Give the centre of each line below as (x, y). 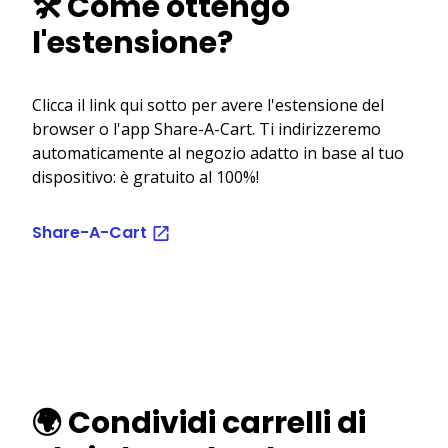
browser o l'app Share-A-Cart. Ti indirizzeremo (206, 128)
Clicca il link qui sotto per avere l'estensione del (208, 104)
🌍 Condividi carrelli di (199, 422)
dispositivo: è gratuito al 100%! (145, 176)
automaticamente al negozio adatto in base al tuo (218, 152)
